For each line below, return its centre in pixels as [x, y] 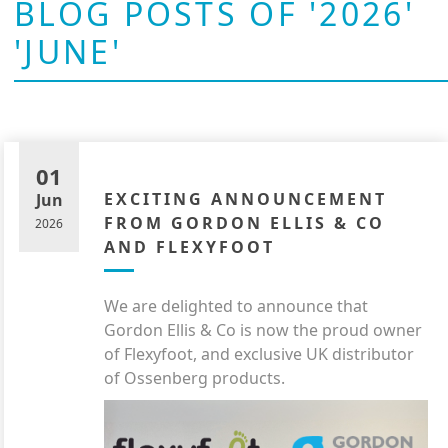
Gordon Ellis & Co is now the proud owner [263, 330]
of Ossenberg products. [194, 378]
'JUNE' [68, 51]
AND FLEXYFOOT [189, 247]
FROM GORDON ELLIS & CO [244, 223]
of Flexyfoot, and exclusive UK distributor [259, 354]
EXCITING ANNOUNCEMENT [245, 199]
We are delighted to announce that [236, 306]
